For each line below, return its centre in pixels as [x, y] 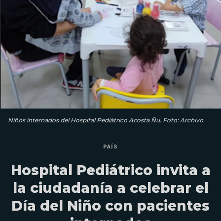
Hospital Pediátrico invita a [110, 170]
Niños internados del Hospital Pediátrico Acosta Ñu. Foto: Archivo [106, 120]
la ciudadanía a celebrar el [110, 188]
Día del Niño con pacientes [110, 206]
